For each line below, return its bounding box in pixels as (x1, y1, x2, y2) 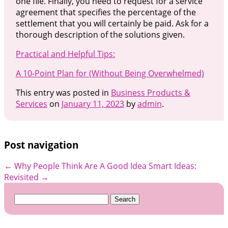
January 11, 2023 (61, 98, 124, 109)
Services (15, 98, 47, 109)
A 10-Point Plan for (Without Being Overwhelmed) (15, 67, 204, 79)
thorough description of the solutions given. (15, 28, 185, 40)
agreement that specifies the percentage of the (15, 6, 196, 18)
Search (14, 192, 40, 204)
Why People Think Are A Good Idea (12, 160, 147, 172)
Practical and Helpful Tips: (15, 48, 115, 60)
